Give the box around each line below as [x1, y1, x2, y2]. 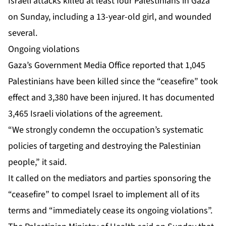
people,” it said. [8, 156, 67, 169]
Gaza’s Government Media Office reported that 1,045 [8, 59, 205, 72]
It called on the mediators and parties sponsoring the [8, 172, 211, 185]
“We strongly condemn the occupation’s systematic [8, 124, 203, 137]
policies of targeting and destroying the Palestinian [8, 140, 201, 153]
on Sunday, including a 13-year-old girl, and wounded [8, 11, 211, 24]
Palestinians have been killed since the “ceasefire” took [8, 75, 218, 88]
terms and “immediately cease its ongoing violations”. [8, 204, 212, 217]
